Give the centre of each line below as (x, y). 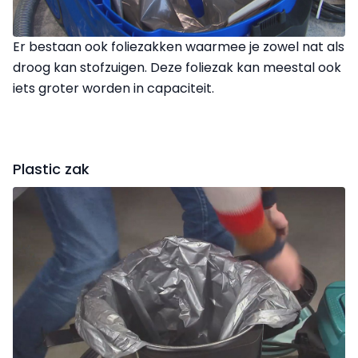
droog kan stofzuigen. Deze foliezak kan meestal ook (177, 67)
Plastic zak (51, 169)
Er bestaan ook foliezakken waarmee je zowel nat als (179, 46)
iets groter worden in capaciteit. (113, 88)
